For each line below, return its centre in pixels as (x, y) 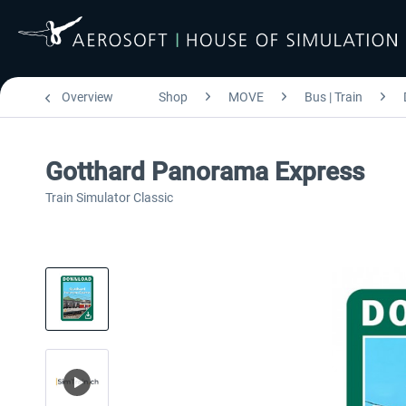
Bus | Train (333, 97)
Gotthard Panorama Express (205, 172)
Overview (87, 97)
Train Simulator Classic (109, 198)
